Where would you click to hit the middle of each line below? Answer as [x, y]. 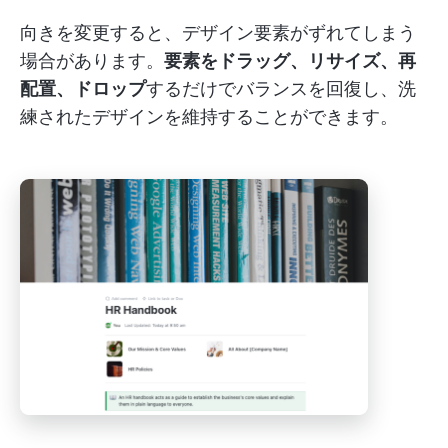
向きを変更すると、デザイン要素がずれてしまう [218, 33]
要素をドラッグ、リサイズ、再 [290, 61]
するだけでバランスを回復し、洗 [281, 89]
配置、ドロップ [83, 89]
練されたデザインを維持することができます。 [209, 117]
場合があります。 [92, 61]
